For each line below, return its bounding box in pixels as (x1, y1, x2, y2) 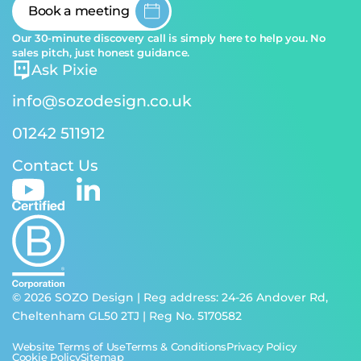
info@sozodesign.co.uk (12, 91, 192, 110)
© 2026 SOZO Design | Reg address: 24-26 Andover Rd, (12, 289, 328, 305)
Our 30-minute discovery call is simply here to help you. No (12, 31, 326, 44)
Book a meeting (28, 2, 130, 19)
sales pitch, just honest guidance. (12, 45, 190, 59)
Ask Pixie (31, 60, 98, 79)
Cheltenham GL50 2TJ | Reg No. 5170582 (12, 308, 242, 323)
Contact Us (12, 156, 98, 175)
